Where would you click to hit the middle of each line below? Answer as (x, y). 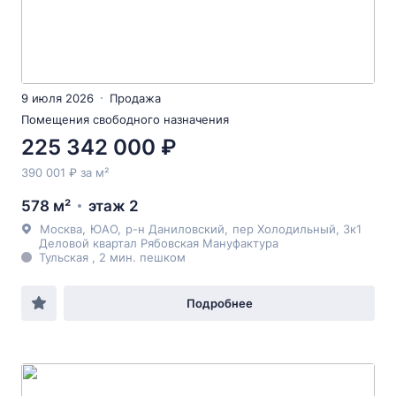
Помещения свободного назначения (125, 119)
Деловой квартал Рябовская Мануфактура (159, 243)
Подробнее (219, 303)
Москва (61, 229)
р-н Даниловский (175, 229)
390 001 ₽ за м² (65, 172)
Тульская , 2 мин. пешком (112, 257)
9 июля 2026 (57, 98)
